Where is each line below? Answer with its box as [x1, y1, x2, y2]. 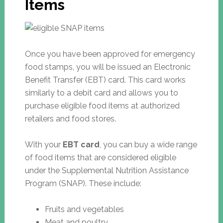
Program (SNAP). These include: [24, 178, 141, 188]
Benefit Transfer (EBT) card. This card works [24, 75, 186, 85]
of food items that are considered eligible [24, 152, 176, 162]
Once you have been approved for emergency [24, 49, 195, 59]
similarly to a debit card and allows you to [24, 88, 178, 98]
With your [24, 139, 63, 149]
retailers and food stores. [24, 113, 116, 123]
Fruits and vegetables [44, 204, 124, 214]
